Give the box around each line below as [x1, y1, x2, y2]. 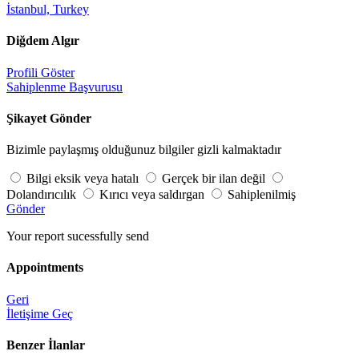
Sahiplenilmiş [228, 188, 296, 202]
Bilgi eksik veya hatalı [26, 171, 139, 186]
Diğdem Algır [6, 34, 79, 48]
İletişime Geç [6, 306, 73, 321]
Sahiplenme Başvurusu [6, 79, 123, 94]
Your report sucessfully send [6, 229, 149, 244]
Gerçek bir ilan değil [162, 171, 265, 186]
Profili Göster [6, 65, 75, 79]
